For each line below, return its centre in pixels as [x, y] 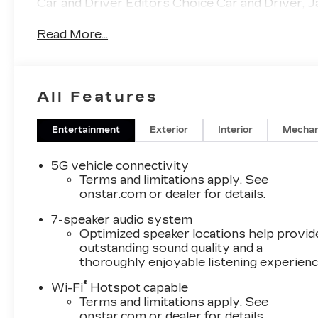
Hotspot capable [138, 287]
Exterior [169, 130]
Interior [236, 130]
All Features [97, 96]
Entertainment [86, 130]
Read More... [73, 35]
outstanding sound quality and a [171, 248]
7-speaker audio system [122, 219]
